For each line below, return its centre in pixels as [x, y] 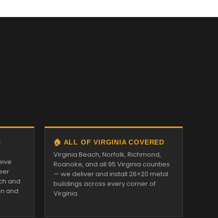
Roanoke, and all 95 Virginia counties [112, 164]
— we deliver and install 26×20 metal [111, 174]
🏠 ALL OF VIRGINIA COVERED [109, 142]
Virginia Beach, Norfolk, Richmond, [107, 154]
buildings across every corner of [105, 184]
